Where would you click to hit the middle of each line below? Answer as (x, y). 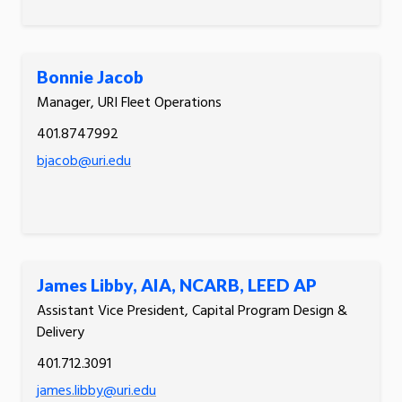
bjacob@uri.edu (84, 161)
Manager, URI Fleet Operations (129, 103)
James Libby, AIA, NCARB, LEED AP (177, 284)
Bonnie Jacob (90, 76)
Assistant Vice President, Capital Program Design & (192, 311)
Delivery (61, 332)
